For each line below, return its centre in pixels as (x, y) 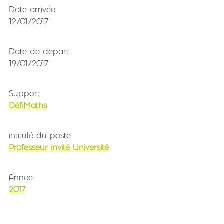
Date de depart (39, 52)
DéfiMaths (28, 106)
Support (24, 94)
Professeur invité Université (59, 148)
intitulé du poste (40, 136)
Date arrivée (32, 10)
